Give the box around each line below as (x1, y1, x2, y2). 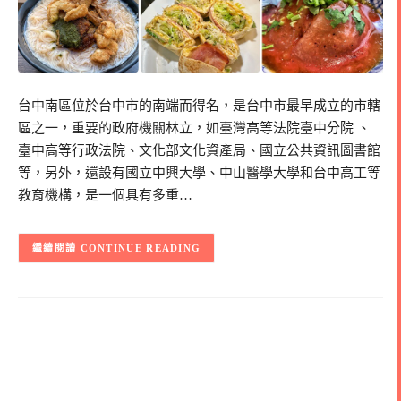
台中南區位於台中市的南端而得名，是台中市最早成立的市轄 (18, 98, 380, 114)
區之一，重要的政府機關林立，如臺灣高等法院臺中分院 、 (18, 121, 371, 136)
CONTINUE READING (80, 243, 201, 254)
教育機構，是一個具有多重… (18, 188, 192, 203)
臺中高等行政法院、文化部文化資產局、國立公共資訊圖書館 (18, 143, 380, 158)
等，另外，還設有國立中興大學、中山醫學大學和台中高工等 (18, 166, 380, 181)
